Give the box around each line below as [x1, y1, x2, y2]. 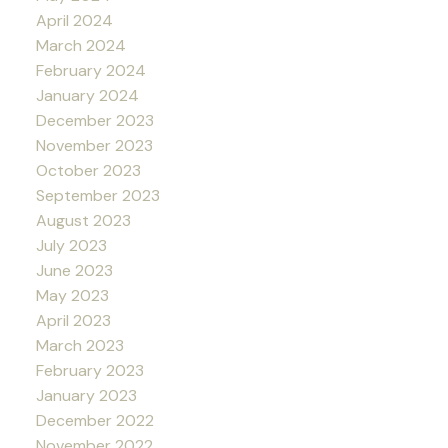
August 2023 [35, 209, 131, 231]
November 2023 [35, 134, 153, 156]
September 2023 [35, 184, 160, 206]
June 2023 [35, 259, 113, 281]
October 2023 [35, 159, 141, 181]
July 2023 [35, 234, 107, 256]
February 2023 [35, 359, 144, 381]
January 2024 [35, 84, 139, 106]
